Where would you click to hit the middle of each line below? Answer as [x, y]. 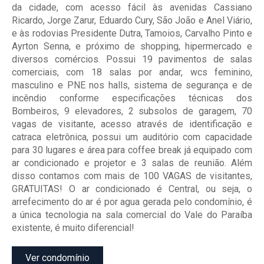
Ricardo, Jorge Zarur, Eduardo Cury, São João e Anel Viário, [132, 21]
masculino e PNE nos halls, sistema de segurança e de [132, 85]
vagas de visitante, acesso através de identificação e [132, 124]
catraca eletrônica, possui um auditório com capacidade [132, 137]
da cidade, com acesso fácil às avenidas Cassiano [132, 8]
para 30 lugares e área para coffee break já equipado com [132, 150]
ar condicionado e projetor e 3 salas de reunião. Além [132, 163]
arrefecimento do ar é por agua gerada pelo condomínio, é [132, 202]
